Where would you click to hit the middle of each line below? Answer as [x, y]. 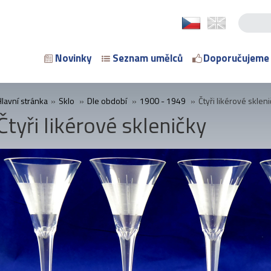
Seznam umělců [148, 58]
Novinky [73, 58]
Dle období [107, 101]
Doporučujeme [236, 58]
